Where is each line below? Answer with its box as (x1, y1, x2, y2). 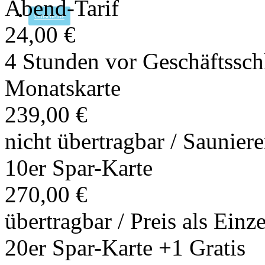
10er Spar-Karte (5, 155, 153, 181)
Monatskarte (5, 75, 121, 101)
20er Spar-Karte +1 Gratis (5, 235, 245, 261)
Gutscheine (34, 12, 64, 20)
